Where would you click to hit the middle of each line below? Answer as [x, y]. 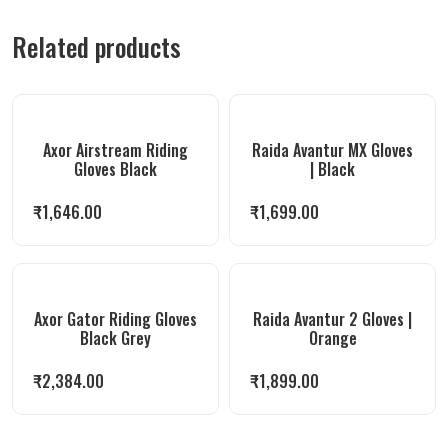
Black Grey [115, 338]
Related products [96, 46]
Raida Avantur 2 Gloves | [332, 319]
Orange [332, 338]
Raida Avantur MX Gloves [332, 150]
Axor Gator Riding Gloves [115, 319]
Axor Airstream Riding [115, 150]
